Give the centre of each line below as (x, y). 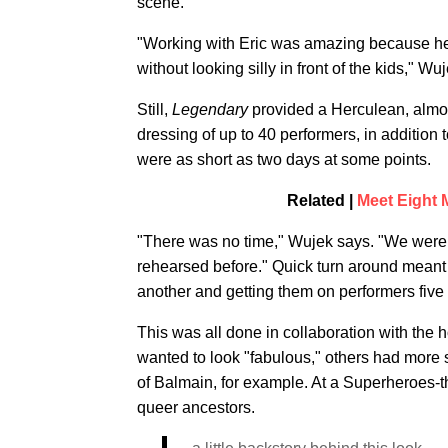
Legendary (212, 110)
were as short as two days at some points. (284, 160)
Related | (322, 201)
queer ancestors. (196, 408)
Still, (154, 110)
